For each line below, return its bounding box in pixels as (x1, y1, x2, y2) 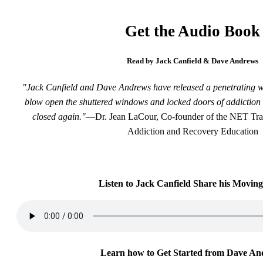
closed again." (32, 111, 86, 122)
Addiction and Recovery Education (127, 126, 258, 136)
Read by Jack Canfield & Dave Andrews (127, 56, 258, 65)
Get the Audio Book (125, 22, 260, 40)
